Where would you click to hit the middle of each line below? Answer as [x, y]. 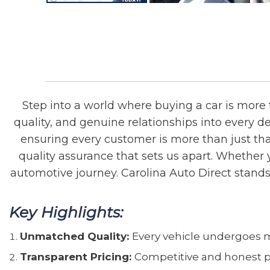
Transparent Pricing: [77, 257]
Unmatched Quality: [76, 236]
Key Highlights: [66, 212]
